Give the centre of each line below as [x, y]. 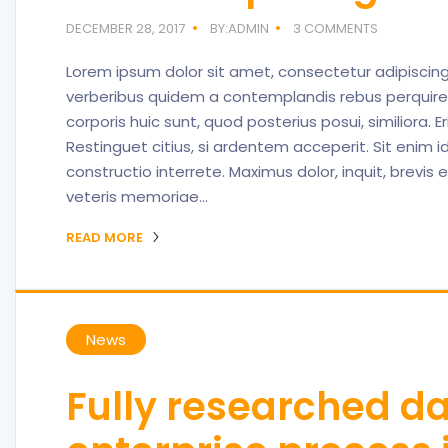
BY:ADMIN [239, 28]
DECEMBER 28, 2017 [125, 28]
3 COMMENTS [336, 28]
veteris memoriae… [137, 196]
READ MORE [106, 237]
